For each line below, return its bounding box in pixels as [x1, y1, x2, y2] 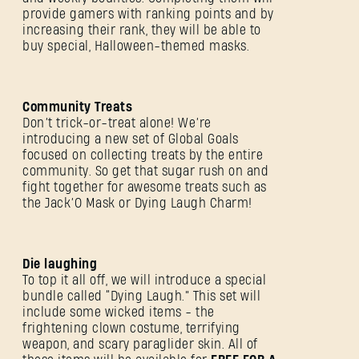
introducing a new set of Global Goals [22, 132, 239, 147]
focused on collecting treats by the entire [22, 148, 263, 163]
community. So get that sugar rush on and [22, 164, 268, 179]
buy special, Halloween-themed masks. [22, 39, 249, 54]
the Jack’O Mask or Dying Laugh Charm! [22, 196, 252, 211]
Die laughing [22, 257, 97, 272]
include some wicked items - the [22, 305, 215, 320]
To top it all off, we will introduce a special [22, 273, 266, 288]
